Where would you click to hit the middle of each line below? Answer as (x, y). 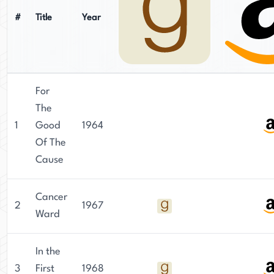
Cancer (51, 197)
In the (48, 252)
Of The (51, 143)
